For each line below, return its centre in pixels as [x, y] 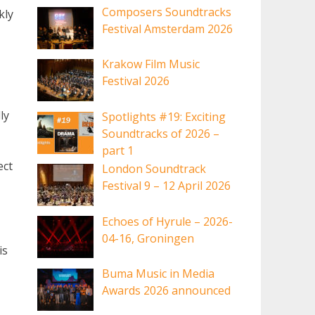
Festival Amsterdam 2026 [168, 29]
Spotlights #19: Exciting [164, 116]
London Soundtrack [154, 169]
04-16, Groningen [148, 238]
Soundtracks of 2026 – [161, 133]
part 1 [118, 150]
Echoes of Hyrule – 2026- [168, 221]
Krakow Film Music [151, 64]
